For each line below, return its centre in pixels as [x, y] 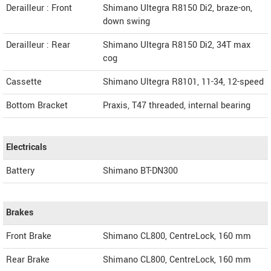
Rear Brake [28, 260]
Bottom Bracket [37, 106]
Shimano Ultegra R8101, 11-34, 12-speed [183, 82]
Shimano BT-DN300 [140, 171]
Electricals [26, 148]
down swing [126, 22]
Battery [20, 171]
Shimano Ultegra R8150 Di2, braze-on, [178, 8]
